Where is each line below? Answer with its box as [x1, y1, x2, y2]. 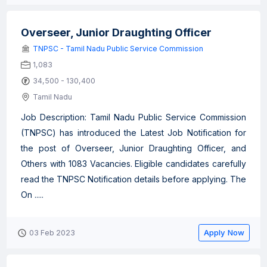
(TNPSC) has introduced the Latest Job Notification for [21, 128, 246, 138]
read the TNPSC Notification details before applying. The [21, 174, 246, 184]
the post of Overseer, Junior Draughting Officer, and [21, 143, 246, 153]
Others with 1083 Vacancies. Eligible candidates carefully [21, 159, 246, 169]
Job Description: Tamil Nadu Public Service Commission [21, 112, 246, 122]
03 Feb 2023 [29, 228, 75, 237]
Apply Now [204, 228, 244, 237]
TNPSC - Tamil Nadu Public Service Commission [33, 44, 203, 53]
